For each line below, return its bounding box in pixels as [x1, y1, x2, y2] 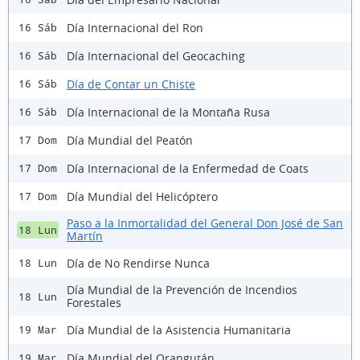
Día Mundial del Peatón [67, 132, 193, 148]
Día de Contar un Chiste [67, 76, 195, 92]
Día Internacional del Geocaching [67, 47, 245, 63]
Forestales [67, 295, 121, 311]
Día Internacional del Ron [67, 19, 203, 35]
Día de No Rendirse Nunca [67, 255, 210, 271]
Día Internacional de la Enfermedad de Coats [67, 160, 309, 176]
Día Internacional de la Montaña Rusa [67, 104, 270, 120]
